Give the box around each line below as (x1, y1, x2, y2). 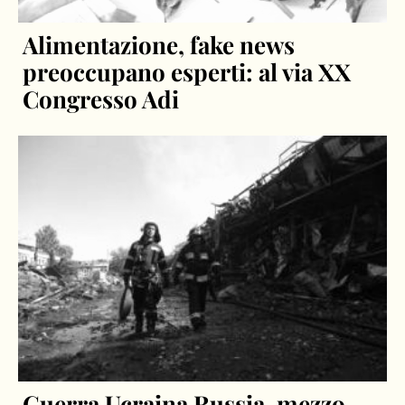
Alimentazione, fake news (23, 29, 296, 61)
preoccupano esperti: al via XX (23, 56, 352, 89)
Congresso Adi (23, 83, 180, 116)
